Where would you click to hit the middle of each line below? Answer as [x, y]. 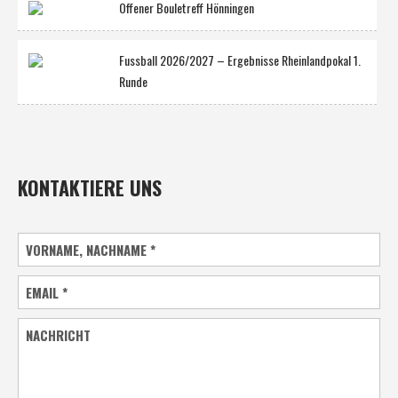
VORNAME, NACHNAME [88, 249]
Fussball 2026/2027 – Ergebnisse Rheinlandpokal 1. [240, 60]
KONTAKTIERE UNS [90, 187]
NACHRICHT [59, 334]
